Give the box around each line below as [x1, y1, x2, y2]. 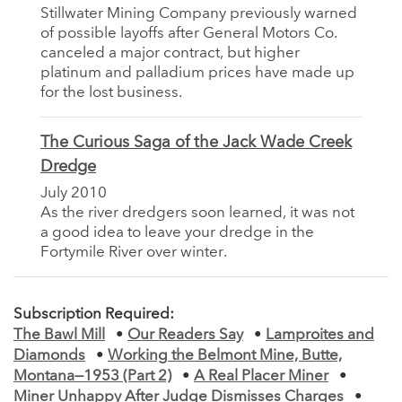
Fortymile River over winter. [40, 244, 227, 260]
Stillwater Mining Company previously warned [40, 5, 357, 22]
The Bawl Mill [13, 327, 105, 343]
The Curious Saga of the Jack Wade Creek [40, 134, 352, 151]
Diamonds [13, 347, 85, 363]
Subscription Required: [13, 306, 174, 322]
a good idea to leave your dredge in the [40, 224, 314, 240]
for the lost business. [40, 84, 182, 100]
